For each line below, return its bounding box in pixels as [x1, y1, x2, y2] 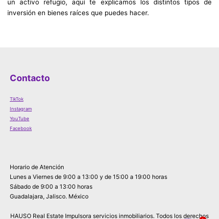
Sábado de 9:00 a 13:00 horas [10, 183, 92, 191]
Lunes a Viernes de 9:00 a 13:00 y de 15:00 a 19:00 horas [10, 173, 167, 181]
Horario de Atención [10, 163, 64, 171]
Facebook [10, 126, 32, 131]
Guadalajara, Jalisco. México [10, 193, 88, 200]
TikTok [10, 96, 23, 102]
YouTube [10, 116, 29, 122]
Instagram [10, 106, 32, 112]
